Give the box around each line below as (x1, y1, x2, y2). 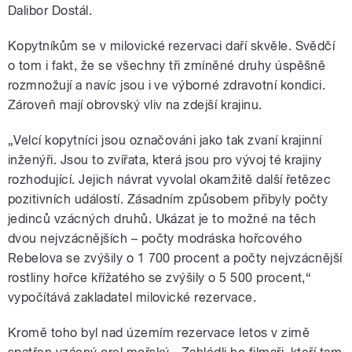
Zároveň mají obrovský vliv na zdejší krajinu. (8, 97, 262, 113)
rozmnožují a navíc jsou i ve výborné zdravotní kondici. (8, 78, 326, 93)
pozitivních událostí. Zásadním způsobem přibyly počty (8, 192, 328, 207)
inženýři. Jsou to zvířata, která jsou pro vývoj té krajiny (8, 152, 322, 168)
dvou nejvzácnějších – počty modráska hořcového (8, 231, 302, 247)
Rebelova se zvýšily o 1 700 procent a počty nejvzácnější (8, 251, 343, 266)
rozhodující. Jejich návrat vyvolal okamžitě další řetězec (8, 172, 332, 188)
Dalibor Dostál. (8, 3, 93, 19)
